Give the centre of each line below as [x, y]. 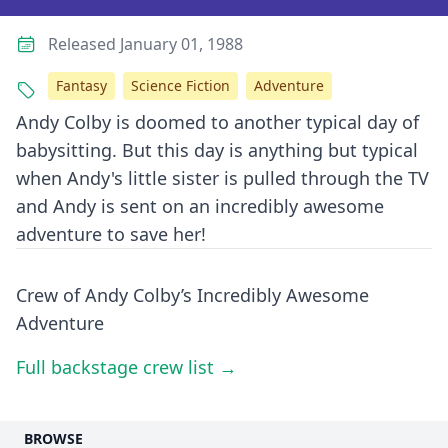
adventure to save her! [111, 234]
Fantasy [81, 85]
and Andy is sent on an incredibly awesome [200, 206]
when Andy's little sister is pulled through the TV [222, 178]
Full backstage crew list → [126, 367]
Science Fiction [180, 85]
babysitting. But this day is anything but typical [217, 150]
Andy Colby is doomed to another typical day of [217, 122]
